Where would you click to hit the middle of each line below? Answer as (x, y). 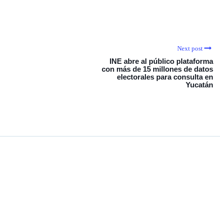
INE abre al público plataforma (161, 61)
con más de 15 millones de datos (157, 69)
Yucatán (199, 85)
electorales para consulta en (165, 77)
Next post (190, 48)
